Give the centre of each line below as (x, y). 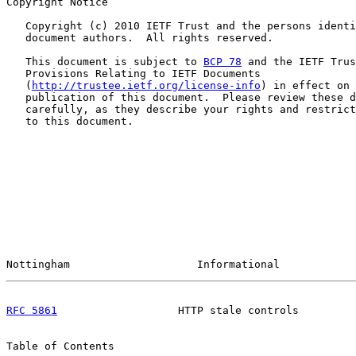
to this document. (70, 121)
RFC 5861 (32, 310)
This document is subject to (105, 62)
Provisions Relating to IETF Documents (133, 74)
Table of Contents (60, 346)
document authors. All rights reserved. (140, 38)
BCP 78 (222, 62)
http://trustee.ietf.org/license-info (146, 85)
